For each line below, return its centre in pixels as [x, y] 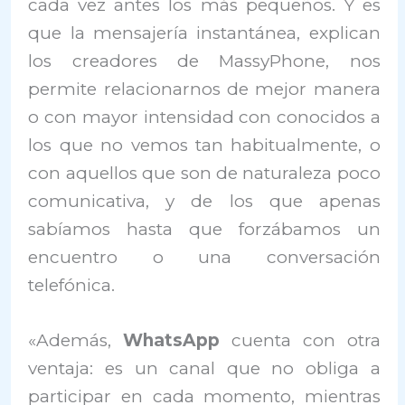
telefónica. [72, 285]
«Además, [76, 341]
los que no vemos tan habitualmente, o [204, 145]
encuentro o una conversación [204, 257]
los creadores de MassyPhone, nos [204, 61]
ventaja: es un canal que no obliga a [204, 369]
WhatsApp [172, 341]
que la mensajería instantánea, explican [204, 33]
